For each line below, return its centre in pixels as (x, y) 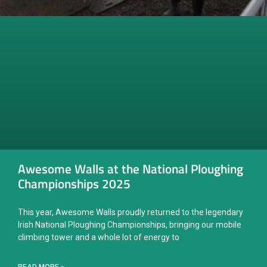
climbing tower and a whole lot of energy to (99, 237)
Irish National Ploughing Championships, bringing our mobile (130, 225)
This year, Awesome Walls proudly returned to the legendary (131, 212)
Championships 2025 (74, 184)
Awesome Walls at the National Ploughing (131, 169)
